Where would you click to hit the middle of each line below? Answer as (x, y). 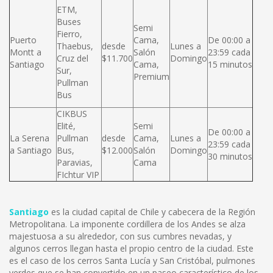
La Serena (30, 138)
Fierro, (69, 34)
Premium (151, 76)
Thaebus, (75, 46)
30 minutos (230, 156)
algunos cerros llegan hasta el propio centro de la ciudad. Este (131, 248)
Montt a (26, 52)
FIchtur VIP (78, 175)
